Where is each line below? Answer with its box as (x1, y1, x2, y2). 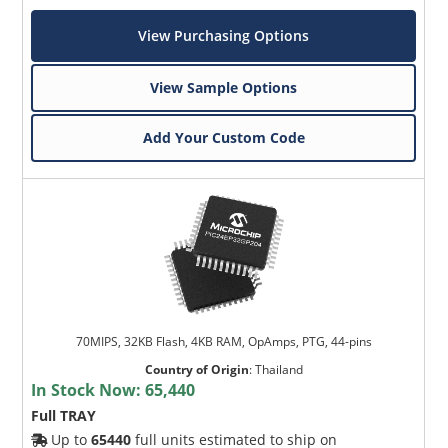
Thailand (254, 360, 303, 378)
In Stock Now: (31, 378, 146, 401)
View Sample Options (150, 77, 298, 97)
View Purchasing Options (138, 25, 310, 45)
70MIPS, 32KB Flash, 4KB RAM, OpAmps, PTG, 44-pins (75, 332, 372, 350)
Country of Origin (144, 360, 249, 378)
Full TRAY (31, 405, 97, 425)
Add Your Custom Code (142, 127, 305, 147)
